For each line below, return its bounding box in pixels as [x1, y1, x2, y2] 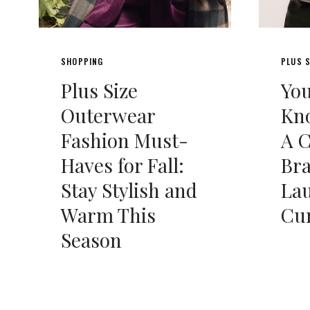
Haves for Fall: [61, 152, 184, 178]
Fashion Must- [61, 127, 188, 153]
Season [61, 226, 122, 253]
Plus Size [61, 77, 138, 103]
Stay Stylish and [61, 176, 197, 203]
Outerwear [61, 102, 155, 128]
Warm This [61, 201, 156, 228]
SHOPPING [61, 55, 104, 67]
